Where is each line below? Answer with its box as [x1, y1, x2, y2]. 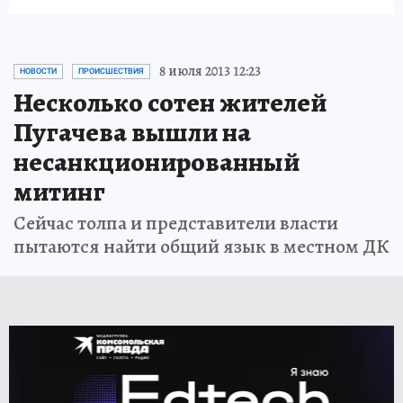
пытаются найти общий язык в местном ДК [13, 233, 389, 260]
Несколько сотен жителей [13, 85, 327, 121]
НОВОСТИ [20, 67, 57, 76]
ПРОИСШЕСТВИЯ [78, 67, 144, 76]
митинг [13, 174, 105, 210]
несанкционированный [13, 144, 300, 180]
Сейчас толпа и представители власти [13, 210, 338, 237]
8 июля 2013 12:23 [159, 61, 261, 81]
